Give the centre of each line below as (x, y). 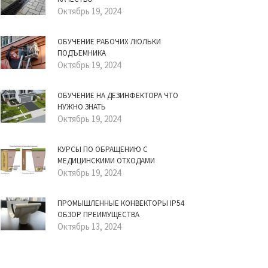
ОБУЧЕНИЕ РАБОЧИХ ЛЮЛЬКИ (109, 42)
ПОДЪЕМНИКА (82, 53)
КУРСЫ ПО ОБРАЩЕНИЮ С (103, 149)
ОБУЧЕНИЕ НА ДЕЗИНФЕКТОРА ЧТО (118, 95)
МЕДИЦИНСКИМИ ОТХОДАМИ (106, 161)
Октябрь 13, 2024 (89, 226)
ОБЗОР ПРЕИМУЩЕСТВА (98, 214)
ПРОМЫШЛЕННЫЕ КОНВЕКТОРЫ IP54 (121, 203)
